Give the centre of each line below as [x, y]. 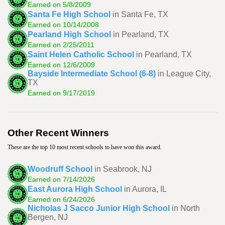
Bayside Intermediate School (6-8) [92, 74]
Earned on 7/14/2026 [61, 179]
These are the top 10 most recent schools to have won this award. [85, 147]
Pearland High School [69, 34]
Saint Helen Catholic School [81, 54]
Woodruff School [60, 169]
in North [186, 208]
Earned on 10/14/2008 [63, 24]
